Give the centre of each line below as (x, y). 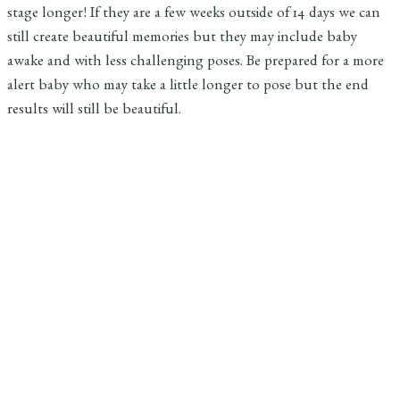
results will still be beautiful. (94, 112)
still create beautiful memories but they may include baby (182, 39)
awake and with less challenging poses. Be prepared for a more (196, 63)
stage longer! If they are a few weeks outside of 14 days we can (194, 15)
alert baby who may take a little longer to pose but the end (188, 87)
